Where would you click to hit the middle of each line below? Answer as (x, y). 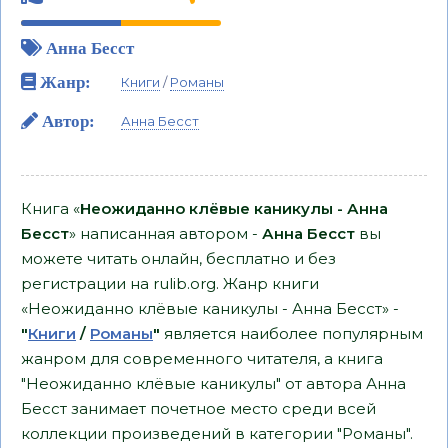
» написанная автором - (165, 233)
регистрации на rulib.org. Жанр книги (170, 283)
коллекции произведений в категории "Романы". (217, 433)
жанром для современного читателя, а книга (202, 358)
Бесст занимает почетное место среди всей (198, 408)
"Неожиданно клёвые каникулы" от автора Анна (213, 383)
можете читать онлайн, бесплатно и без (178, 258)
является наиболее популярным (291, 333)
